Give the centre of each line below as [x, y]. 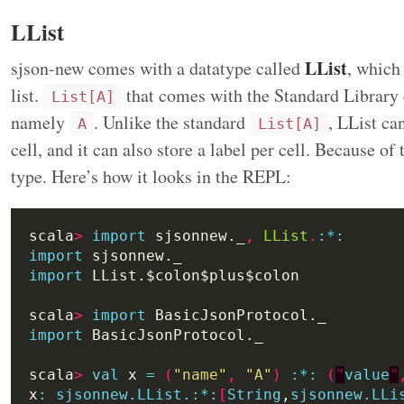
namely [40, 122]
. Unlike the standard [172, 122]
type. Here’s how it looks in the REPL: [151, 176]
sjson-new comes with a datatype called [158, 68]
